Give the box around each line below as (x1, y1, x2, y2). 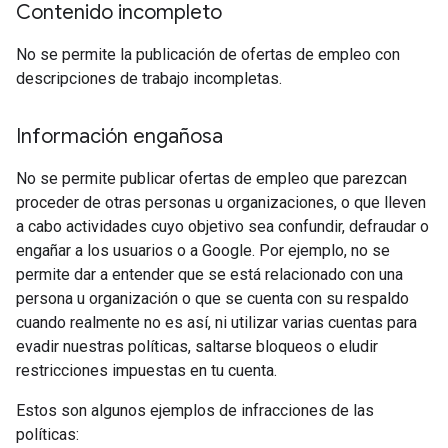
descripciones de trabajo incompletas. (16, 69, 282, 89)
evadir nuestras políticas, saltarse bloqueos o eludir (16, 337, 378, 357)
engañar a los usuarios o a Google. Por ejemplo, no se (16, 241, 390, 261)
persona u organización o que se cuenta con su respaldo (16, 289, 409, 309)
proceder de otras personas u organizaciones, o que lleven (16, 193, 426, 213)
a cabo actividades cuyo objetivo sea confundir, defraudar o (16, 217, 429, 237)
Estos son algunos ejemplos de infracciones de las (16, 401, 374, 421)
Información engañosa (16, 124, 223, 150)
